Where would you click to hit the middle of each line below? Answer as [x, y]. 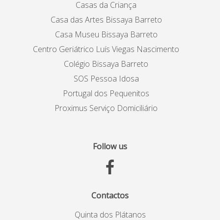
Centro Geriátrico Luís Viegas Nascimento [106, 49]
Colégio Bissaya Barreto [106, 64]
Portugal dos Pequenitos [106, 93]
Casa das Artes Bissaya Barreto [106, 19]
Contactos [110, 195]
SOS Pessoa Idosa [106, 78]
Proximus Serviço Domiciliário [106, 108]
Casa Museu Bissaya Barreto [106, 34]
